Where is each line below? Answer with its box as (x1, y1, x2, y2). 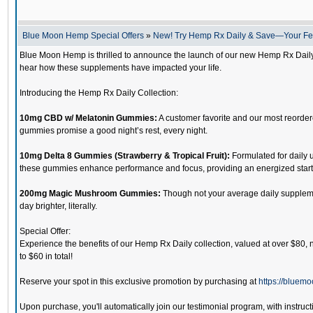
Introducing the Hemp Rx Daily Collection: (20, 88, 178, 98)
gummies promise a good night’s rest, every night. (20, 126, 208, 136)
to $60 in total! (20, 252, 73, 261)
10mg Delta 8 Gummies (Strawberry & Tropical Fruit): (20, 151, 230, 161)
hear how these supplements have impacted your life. (20, 63, 221, 73)
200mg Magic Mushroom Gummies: (20, 189, 161, 198)
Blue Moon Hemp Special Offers (22, 31, 144, 41)
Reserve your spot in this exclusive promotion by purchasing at (20, 277, 259, 286)
